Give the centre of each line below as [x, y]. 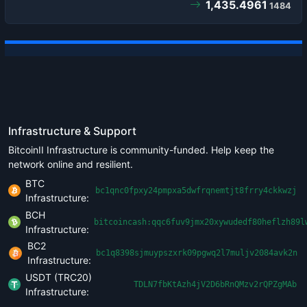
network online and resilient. [71, 164]
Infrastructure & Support [72, 131]
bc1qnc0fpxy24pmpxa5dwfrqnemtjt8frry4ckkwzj [196, 191]
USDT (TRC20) [59, 277]
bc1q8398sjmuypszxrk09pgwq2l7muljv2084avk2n [196, 253]
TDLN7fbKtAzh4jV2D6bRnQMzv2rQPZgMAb [215, 284]
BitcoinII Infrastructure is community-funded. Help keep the [141, 150]
